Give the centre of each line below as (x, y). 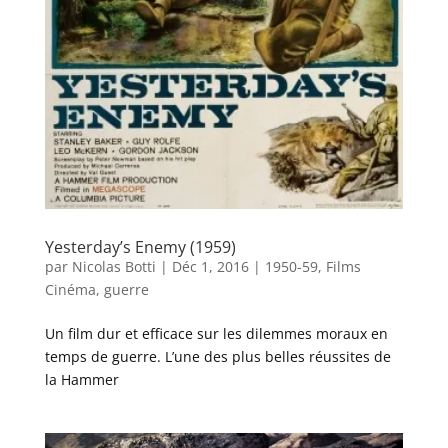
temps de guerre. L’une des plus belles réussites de (217, 356)
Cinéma (70, 289)
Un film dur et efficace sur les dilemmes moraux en (216, 333)
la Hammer (81, 379)
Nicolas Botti (113, 266)
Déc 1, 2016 (210, 266)
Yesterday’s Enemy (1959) (140, 246)
